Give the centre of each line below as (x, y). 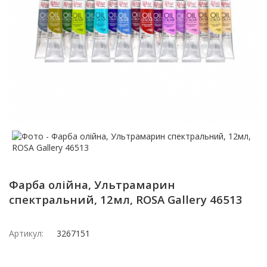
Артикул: (26, 233)
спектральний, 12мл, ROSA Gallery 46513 (126, 199)
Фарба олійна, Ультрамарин (92, 184)
